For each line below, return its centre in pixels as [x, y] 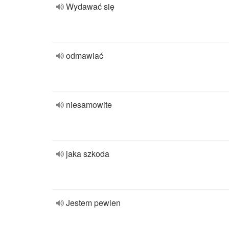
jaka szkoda [88, 154]
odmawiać [85, 55]
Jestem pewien [93, 203]
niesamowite [89, 105]
